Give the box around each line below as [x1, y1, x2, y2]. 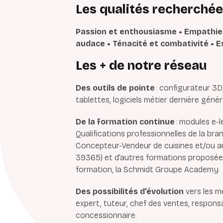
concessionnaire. [76, 210, 137, 220]
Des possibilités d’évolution [76, 186, 184, 196]
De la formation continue [76, 116, 176, 126]
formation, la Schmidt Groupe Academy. [76, 164, 222, 174]
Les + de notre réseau [76, 58, 207, 73]
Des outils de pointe [76, 83, 155, 93]
